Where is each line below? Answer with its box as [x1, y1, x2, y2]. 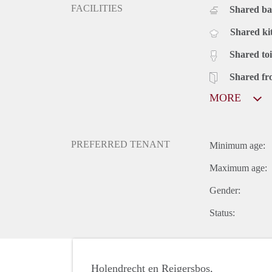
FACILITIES [71, 3, 123, 14]
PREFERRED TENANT [71, 139, 170, 150]
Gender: [209, 185, 240, 196]
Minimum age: [209, 140, 265, 151]
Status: [209, 208, 235, 219]
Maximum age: [209, 163, 267, 174]
